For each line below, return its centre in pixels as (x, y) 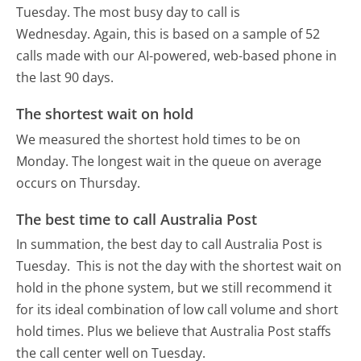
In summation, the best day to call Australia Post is (170, 245)
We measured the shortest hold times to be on (159, 139)
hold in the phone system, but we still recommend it (174, 288)
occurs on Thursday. (79, 183)
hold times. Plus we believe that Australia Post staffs (174, 332)
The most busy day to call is (157, 12)
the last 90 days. (65, 77)
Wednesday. (54, 33)
